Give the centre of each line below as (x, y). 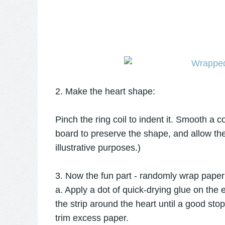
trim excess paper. (92, 218)
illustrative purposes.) (98, 148)
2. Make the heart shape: (105, 92)
